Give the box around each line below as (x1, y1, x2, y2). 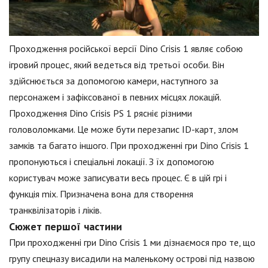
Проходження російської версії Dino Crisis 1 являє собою (9, 42, 243, 55)
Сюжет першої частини (9, 220, 122, 234)
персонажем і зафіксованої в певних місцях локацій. (9, 91, 221, 103)
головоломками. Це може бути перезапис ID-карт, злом (9, 123, 238, 136)
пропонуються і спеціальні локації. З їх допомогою (9, 156, 214, 168)
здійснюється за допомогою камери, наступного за (9, 75, 218, 87)
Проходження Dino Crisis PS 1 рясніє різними (9, 107, 192, 120)
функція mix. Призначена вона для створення (9, 188, 193, 200)
